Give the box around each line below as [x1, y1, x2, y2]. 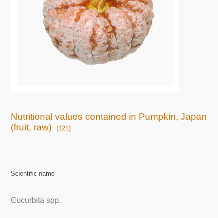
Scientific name [11, 170, 55, 178]
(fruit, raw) [11, 122, 52, 132]
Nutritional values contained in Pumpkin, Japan [11, 111, 207, 122]
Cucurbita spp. [11, 196, 61, 204]
